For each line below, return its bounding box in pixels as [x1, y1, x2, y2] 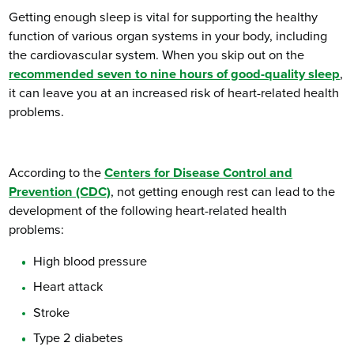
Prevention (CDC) [9, 183, 111, 200]
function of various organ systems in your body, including [9, 28, 328, 44]
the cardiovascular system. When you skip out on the [9, 47, 305, 63]
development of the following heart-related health [9, 202, 288, 219]
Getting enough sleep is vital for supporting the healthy [9, 9, 318, 25]
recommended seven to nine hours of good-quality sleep [9, 66, 341, 82]
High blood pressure [33, 254, 148, 270]
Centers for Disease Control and [104, 164, 293, 181]
